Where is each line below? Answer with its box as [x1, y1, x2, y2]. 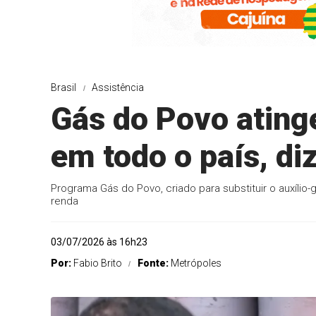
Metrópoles [171, 257, 221, 269]
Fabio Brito [73, 257, 122, 269]
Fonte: [138, 257, 171, 269]
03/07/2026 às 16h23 [51, 236, 147, 248]
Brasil [51, 82, 76, 93]
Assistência [92, 82, 144, 93]
